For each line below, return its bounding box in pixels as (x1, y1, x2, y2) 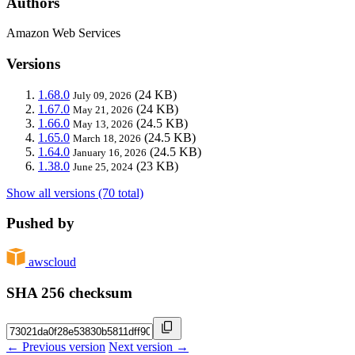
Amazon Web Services (6, 26, 120, 40)
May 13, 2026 (73, 117, 133, 130)
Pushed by (6, 215, 74, 232)
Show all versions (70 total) (6, 185, 143, 200)
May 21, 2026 (73, 103, 133, 116)
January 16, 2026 (73, 146, 147, 158)
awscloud (29, 255, 76, 269)
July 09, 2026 (73, 89, 132, 101)
